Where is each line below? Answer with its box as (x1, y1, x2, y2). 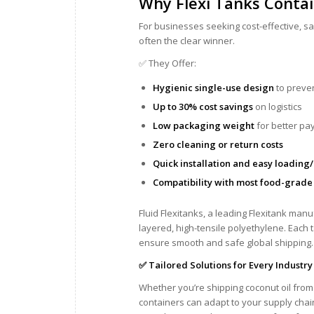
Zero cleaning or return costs (153, 137, 283, 151)
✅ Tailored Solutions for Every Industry (139, 258, 313, 271)
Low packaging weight (153, 118, 254, 132)
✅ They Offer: (139, 56, 196, 69)
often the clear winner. (139, 34, 235, 47)
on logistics (253, 100, 302, 113)
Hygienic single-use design (153, 81, 274, 94)
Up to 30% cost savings (153, 100, 253, 113)
